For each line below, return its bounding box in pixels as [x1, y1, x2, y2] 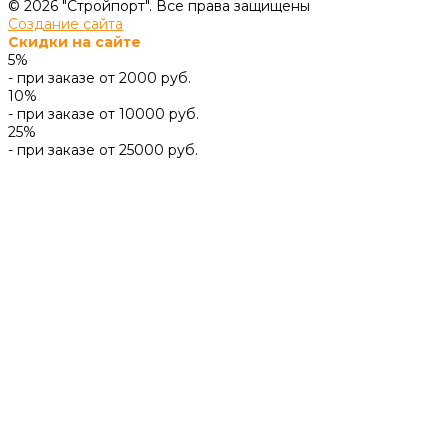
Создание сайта [8, 14, 123, 33]
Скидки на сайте [8, 32, 141, 51]
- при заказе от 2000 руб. [8, 68, 191, 87]
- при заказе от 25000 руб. [8, 140, 198, 159]
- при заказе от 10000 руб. [8, 104, 199, 123]
